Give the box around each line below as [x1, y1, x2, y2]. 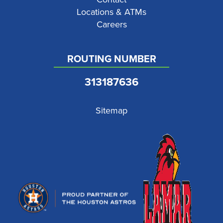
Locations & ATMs [77, 5, 146, 18]
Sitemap [96, 104, 127, 117]
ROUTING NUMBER [67, 51, 156, 66]
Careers [96, 17, 127, 31]
